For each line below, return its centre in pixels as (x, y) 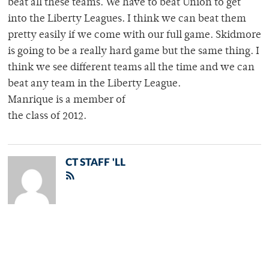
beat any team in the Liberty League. (94, 84)
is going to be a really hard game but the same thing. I (134, 52)
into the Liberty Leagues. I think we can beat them (127, 20)
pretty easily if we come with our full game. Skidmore (134, 36)
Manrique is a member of (67, 101)
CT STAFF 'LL (95, 163)
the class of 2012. (47, 117)
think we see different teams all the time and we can (131, 68)
